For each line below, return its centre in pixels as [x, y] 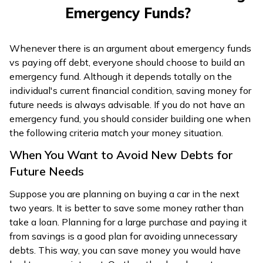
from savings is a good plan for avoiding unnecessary [124, 236]
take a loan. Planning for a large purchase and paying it [128, 222]
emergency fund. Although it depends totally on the [121, 76]
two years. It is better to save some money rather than [127, 208]
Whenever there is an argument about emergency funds [130, 48]
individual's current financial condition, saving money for [130, 90]
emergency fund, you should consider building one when [130, 118]
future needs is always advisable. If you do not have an [127, 104]
